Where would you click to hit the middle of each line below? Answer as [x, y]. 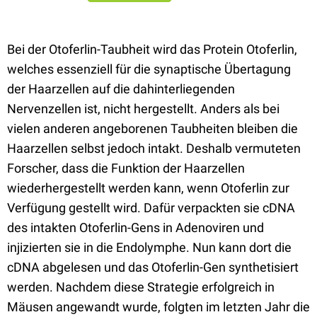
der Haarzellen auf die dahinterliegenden [121, 89]
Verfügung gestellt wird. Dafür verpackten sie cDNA [151, 208]
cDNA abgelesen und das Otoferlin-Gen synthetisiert [153, 267]
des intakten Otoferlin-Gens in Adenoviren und [136, 227]
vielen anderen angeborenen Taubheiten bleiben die [152, 128]
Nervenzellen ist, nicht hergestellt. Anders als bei [143, 109]
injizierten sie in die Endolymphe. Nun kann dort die [149, 247]
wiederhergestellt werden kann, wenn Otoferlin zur [148, 188]
